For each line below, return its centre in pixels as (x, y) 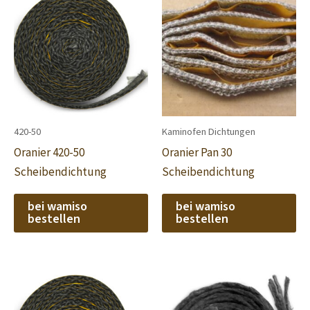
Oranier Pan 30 (197, 153)
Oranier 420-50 (49, 153)
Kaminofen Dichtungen (209, 132)
